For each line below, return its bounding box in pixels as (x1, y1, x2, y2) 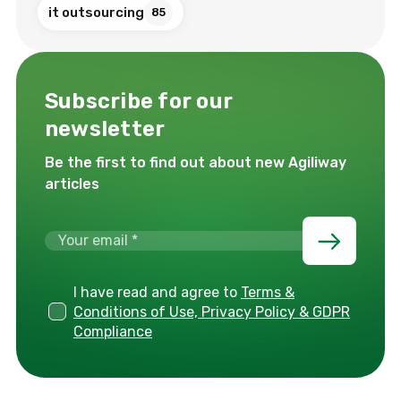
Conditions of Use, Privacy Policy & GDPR (73, 303, 350, 320)
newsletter (45, 115, 166, 141)
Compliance (73, 322, 152, 340)
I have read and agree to (73, 283, 241, 301)
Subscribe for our (45, 88, 234, 114)
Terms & (241, 283, 294, 301)
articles (45, 175, 99, 192)
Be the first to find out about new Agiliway (45, 153, 346, 171)
